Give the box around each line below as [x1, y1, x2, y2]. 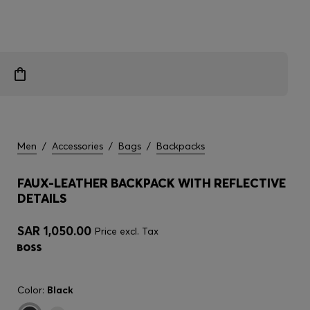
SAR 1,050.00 [17, 223, 91, 239]
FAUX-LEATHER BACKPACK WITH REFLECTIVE [17, 175, 286, 191]
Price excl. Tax [95, 225, 158, 237]
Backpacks [156, 140, 205, 152]
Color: [17, 284, 47, 296]
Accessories [52, 140, 103, 152]
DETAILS [17, 190, 66, 206]
